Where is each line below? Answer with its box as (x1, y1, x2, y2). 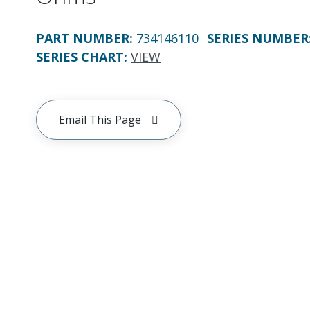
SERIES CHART (36, 48, 124, 65)
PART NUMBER (36, 30, 129, 46)
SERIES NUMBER (207, 30, 309, 46)
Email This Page (59, 112, 141, 127)
